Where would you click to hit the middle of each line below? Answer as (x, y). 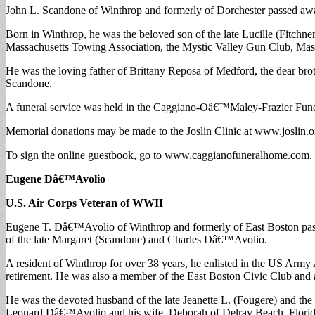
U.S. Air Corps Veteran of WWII (84, 202)
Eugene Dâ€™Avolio (56, 179)
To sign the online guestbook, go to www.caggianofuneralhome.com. (159, 155)
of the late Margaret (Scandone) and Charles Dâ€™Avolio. (136, 239)
